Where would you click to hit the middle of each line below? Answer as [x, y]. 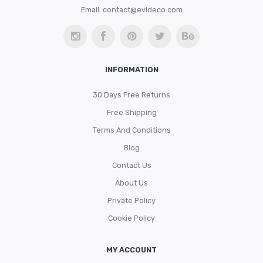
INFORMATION [131, 69]
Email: [92, 9]
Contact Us [131, 165]
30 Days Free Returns [131, 95]
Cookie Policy [131, 218]
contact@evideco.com [142, 9]
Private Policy [131, 200]
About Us [131, 183]
